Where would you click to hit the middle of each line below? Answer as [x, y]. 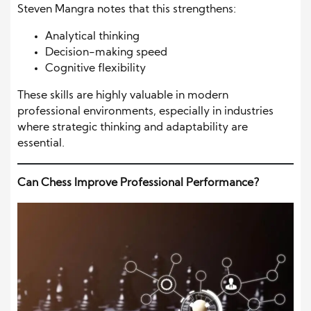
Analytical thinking [92, 36]
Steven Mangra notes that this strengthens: [127, 9]
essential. [41, 143]
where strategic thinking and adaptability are [133, 127]
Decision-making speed [106, 52]
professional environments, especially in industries [145, 111]
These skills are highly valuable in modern [123, 95]
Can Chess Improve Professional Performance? [138, 183]
